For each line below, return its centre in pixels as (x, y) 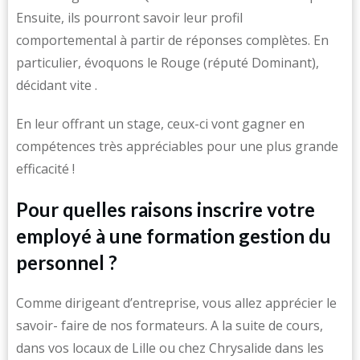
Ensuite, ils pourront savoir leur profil (129, 18)
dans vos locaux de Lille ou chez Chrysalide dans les (170, 348)
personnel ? (67, 262)
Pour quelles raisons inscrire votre (166, 209)
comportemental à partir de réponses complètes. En (172, 40)
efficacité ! (45, 169)
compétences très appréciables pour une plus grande (177, 146)
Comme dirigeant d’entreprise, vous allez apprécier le (176, 303)
